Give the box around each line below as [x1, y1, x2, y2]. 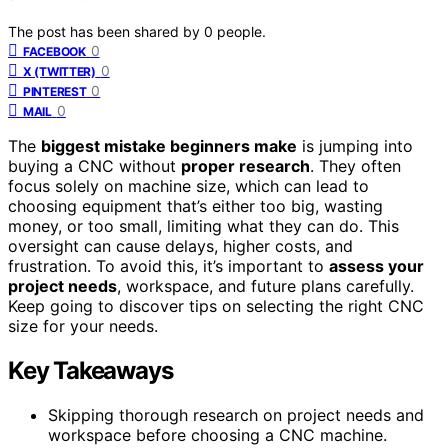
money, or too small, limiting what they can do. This [8, 215, 399, 236]
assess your [329, 255, 424, 276]
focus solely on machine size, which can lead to [8, 175, 369, 196]
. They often [310, 155, 401, 176]
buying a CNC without [8, 155, 181, 176]
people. [217, 22, 266, 40]
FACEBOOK [23, 43, 86, 59]
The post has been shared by [8, 22, 204, 40]
